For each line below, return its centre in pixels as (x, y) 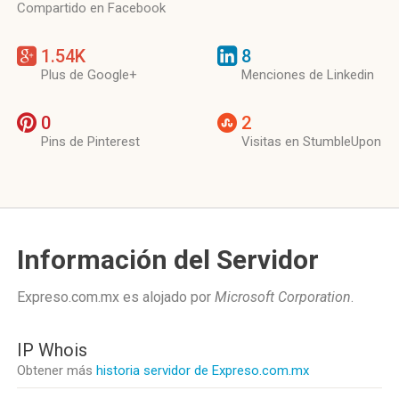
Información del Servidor (168, 260)
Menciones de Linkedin (308, 75)
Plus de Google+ (89, 75)
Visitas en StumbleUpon (311, 142)
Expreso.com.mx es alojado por (116, 297)
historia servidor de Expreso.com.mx (203, 370)
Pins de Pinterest (90, 142)
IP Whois (52, 350)
